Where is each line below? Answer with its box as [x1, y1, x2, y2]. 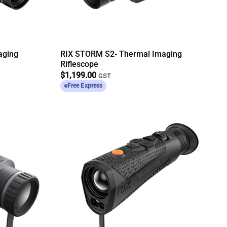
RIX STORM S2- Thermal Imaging [60, 49, 182, 59]
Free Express [67, 82, 103, 90]
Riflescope [60, 59, 99, 69]
